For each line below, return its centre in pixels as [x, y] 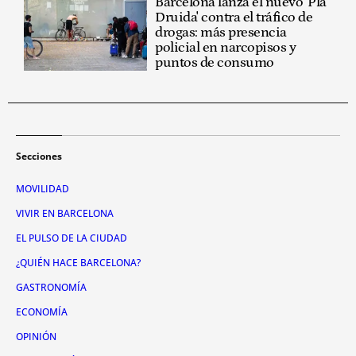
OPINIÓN [36, 337]
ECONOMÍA [42, 312]
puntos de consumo [215, 63]
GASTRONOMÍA [51, 288]
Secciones [39, 157]
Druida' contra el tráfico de [234, 18]
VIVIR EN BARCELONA [65, 214]
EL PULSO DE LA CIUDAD [72, 238]
